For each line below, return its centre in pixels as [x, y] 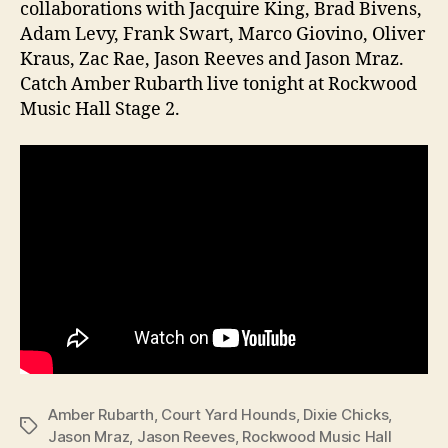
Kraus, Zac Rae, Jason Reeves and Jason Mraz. [212, 59]
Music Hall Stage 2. [100, 109]
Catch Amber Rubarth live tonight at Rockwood [218, 84]
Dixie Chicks [346, 414]
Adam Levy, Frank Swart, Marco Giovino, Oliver [222, 34]
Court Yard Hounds [228, 414]
